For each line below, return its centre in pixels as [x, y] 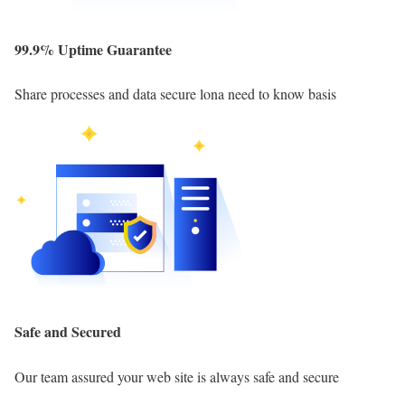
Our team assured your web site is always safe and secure [177, 376]
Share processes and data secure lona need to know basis [175, 94]
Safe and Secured [68, 332]
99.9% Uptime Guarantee [93, 49]
